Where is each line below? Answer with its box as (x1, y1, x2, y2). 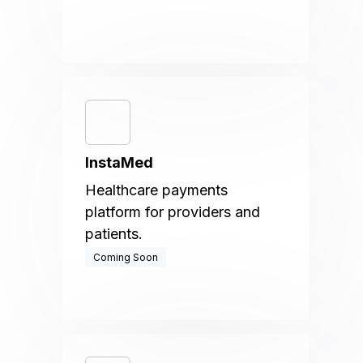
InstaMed (85, 154, 154, 171)
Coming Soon (93, 251, 159, 263)
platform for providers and (85, 203, 261, 220)
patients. (85, 225, 143, 242)
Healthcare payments (85, 181, 228, 199)
